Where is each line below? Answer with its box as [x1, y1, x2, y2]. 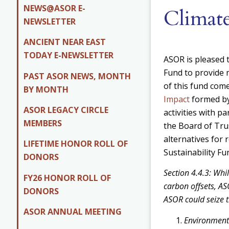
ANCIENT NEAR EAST [24, 36, 106, 48]
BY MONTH [24, 83, 68, 95]
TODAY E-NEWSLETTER [24, 50, 113, 61]
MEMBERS [24, 117, 62, 129]
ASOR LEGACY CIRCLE [24, 104, 108, 116]
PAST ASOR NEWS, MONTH [24, 70, 131, 82]
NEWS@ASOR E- [24, 2, 85, 14]
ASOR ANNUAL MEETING [24, 206, 122, 218]
